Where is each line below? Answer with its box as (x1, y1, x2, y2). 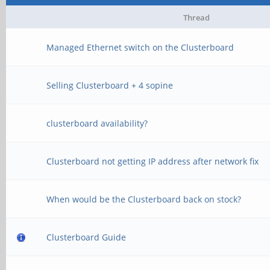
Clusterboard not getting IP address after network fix (46, 155, 259, 167)
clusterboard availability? (46, 118, 148, 129)
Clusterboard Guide (46, 231, 127, 243)
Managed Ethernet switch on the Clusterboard (46, 42, 234, 53)
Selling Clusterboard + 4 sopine (46, 80, 174, 91)
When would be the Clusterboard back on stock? (46, 193, 242, 205)
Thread (183, 12, 210, 23)
